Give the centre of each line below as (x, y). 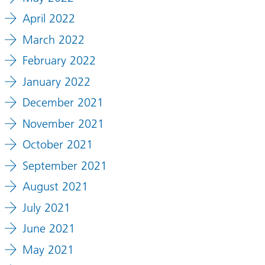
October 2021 (57, 145)
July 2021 (46, 207)
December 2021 (63, 103)
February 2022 (59, 61)
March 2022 (53, 39)
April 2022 (49, 19)
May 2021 (48, 249)
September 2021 (64, 165)
